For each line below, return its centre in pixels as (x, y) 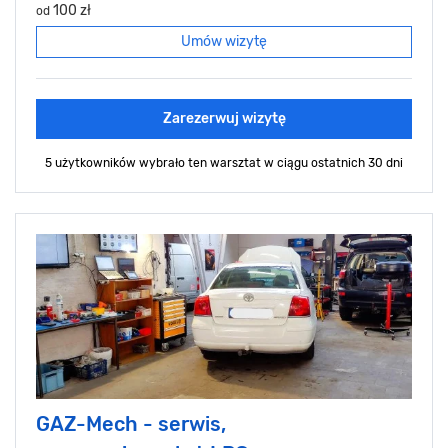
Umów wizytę (224, 41)
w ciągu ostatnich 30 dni (333, 162)
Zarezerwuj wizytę (224, 118)
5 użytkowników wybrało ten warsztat (154, 162)
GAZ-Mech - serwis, (131, 423)
